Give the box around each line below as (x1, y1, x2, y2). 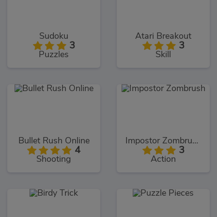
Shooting (36, 155, 71, 164)
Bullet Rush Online (18, 137, 90, 146)
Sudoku (39, 32, 68, 41)
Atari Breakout (135, 32, 191, 41)
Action (151, 155, 176, 164)
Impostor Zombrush (192, 137, 198, 146)
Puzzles (39, 50, 69, 60)
